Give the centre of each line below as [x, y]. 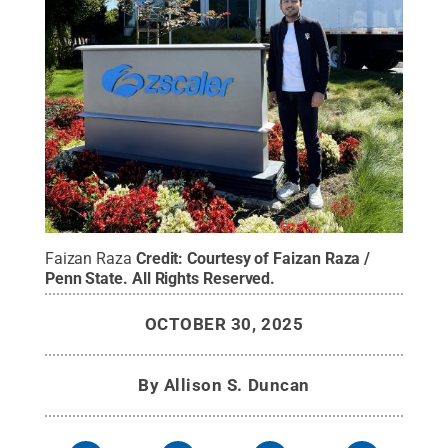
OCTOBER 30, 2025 [224, 323]
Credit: [161, 258]
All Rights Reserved [201, 278]
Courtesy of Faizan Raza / [279, 258]
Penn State [83, 278]
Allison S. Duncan [236, 384]
